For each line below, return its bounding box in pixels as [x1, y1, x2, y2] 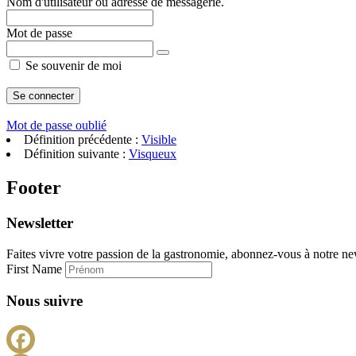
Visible [141, 133, 176, 147]
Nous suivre [6, 292, 83, 310]
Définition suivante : [24, 147, 129, 161]
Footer [6, 177, 61, 199]
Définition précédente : [24, 133, 141, 147]
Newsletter [6, 215, 73, 231]
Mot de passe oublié [6, 118, 106, 133]
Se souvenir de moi [22, 59, 122, 73]
